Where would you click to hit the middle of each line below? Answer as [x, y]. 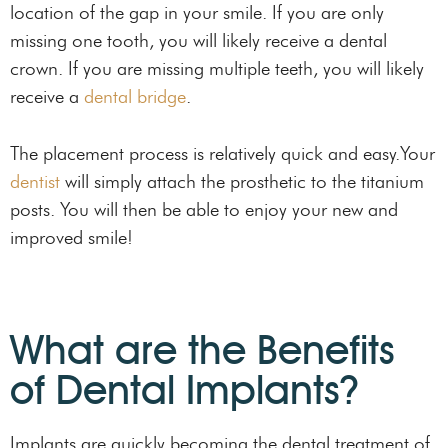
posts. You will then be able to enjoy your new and [204, 209]
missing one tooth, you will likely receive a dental [198, 41]
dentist [35, 181]
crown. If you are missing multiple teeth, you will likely [217, 69]
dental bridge [135, 97]
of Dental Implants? [184, 390]
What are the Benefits [202, 350]
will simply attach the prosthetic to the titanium [242, 181]
